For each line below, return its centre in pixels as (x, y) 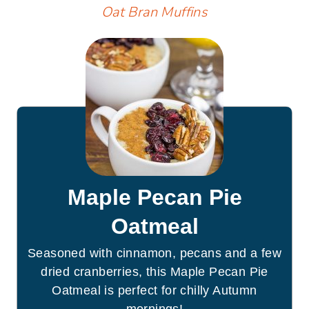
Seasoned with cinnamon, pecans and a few (154, 253)
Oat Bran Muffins (154, 12)
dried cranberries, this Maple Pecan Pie (154, 271)
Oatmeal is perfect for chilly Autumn (154, 290)
